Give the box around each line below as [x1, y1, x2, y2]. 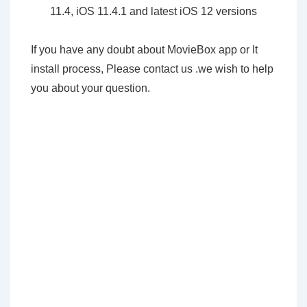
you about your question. [31, 82, 150, 94]
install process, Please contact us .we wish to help [31, 63, 273, 75]
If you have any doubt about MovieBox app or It [31, 44, 258, 56]
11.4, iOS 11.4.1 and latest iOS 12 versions [50, 5, 257, 17]
